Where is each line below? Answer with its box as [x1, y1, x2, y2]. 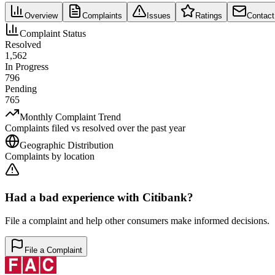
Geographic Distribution [20, 139, 114, 150]
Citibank [142, 190, 187, 204]
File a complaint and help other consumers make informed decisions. [5, 215, 269, 227]
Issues [147, 10, 171, 20]
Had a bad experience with [5, 190, 142, 204]
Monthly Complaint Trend [20, 111, 121, 122]
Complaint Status [20, 28, 86, 39]
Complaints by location [5, 150, 95, 161]
